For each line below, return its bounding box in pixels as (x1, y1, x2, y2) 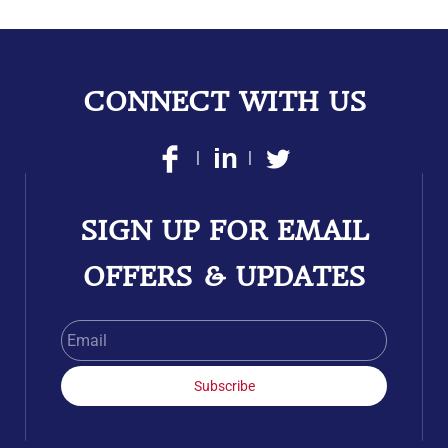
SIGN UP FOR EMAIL (79, 214, 369, 247)
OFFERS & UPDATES (83, 260, 365, 293)
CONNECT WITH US (82, 85, 366, 118)
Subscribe (193, 378, 255, 394)
